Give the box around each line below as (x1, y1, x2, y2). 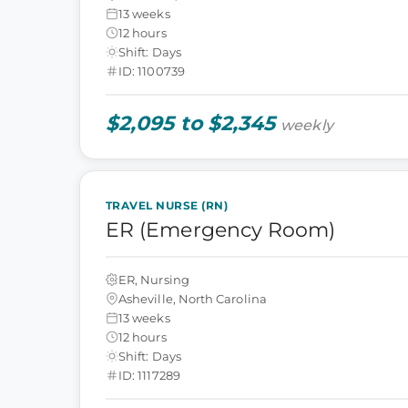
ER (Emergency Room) (106, 218, 336, 242)
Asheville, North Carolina (118, 291, 267, 306)
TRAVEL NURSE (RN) (106, 199, 229, 212)
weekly (280, 117, 333, 134)
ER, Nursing (118, 271, 189, 287)
